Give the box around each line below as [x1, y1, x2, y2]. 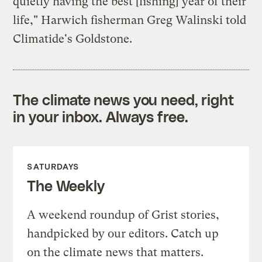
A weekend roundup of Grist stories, [27, 208, 220, 222]
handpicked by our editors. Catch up [27, 226, 219, 240]
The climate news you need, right [13, 90, 235, 108]
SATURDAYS [27, 161, 80, 171]
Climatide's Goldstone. [13, 32, 133, 46]
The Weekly [27, 176, 105, 194]
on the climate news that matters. [27, 245, 204, 259]
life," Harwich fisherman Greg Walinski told [13, 13, 247, 27]
